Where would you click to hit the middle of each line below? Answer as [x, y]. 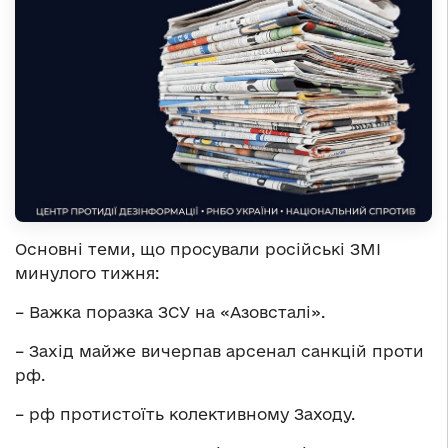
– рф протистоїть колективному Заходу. [185, 414]
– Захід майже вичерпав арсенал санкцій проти [219, 351]
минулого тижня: [87, 273]
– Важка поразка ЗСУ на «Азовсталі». [170, 312]
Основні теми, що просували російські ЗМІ [198, 249]
